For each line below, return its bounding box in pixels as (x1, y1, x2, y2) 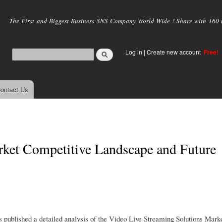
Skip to (79, 1, 100, 10)
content (79, 23, 101, 32)
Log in (125, 48, 142, 56)
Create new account (147, 48, 202, 56)
